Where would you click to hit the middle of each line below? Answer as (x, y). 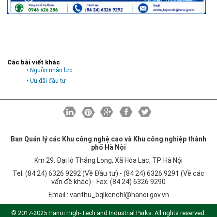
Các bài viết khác (34, 62)
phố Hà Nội (108, 147)
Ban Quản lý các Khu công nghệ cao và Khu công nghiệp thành (108, 139)
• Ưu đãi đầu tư (46, 81)
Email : (59, 194)
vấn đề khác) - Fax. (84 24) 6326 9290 (108, 181)
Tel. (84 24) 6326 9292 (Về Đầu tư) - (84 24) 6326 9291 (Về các (108, 173)
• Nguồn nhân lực (49, 70)
